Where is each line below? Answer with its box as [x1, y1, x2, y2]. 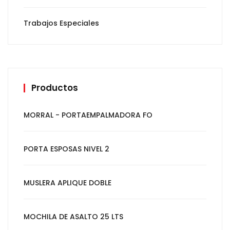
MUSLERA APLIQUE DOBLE [24, 177, 111, 188]
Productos [31, 81, 78, 94]
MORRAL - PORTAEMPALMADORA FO [24, 109, 152, 120]
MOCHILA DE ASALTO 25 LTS [24, 211, 123, 222]
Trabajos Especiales [24, 17, 99, 28]
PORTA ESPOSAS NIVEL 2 [24, 143, 109, 154]
